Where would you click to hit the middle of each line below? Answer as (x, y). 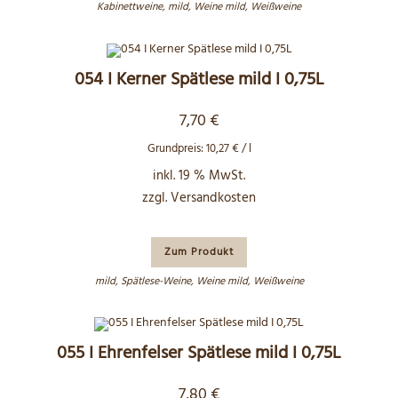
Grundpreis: (176, 148)
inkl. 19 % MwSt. (199, 175)
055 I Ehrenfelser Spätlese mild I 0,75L (199, 354)
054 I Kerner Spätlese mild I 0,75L (199, 80)
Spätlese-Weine (155, 281)
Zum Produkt (199, 252)
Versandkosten (213, 198)
